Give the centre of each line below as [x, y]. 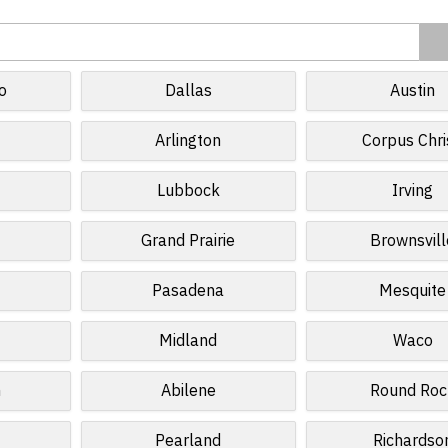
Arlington [188, 141]
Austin [413, 91]
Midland [188, 341]
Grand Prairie [188, 241]
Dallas [188, 91]
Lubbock [188, 191]
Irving [413, 191]
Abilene [188, 391]
